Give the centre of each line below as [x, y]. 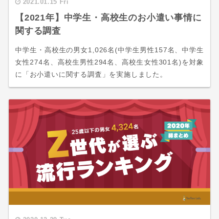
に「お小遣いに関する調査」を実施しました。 [91, 74]
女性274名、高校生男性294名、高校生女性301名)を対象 [109, 62]
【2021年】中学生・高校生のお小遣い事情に [108, 18]
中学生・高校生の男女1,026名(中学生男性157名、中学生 [109, 50]
